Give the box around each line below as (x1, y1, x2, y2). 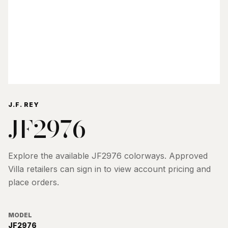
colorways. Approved (122, 151, 208, 161)
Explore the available (8, 151, 92, 161)
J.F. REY (8, 101, 39, 108)
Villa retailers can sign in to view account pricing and (8, 164, 211, 174)
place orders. (8, 177, 59, 187)
